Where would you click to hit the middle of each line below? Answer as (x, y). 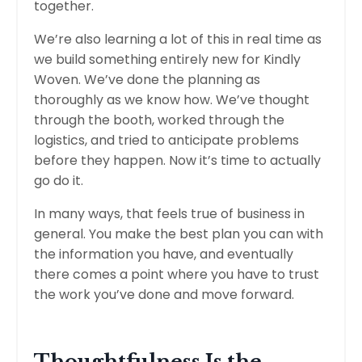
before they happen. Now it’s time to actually (177, 160)
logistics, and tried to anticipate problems (166, 140)
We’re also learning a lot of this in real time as (178, 39)
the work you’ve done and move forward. (166, 294)
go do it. (60, 180)
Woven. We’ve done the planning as (147, 79)
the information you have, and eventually (164, 254)
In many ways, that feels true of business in (169, 213)
